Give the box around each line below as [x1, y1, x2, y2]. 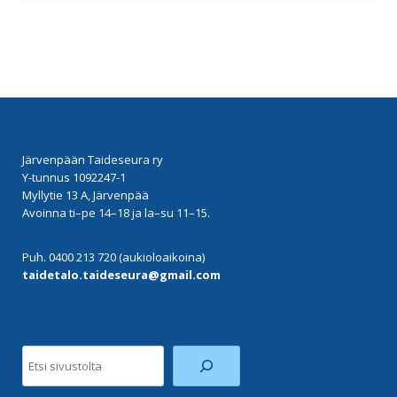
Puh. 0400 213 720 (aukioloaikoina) [22, 248, 205, 265]
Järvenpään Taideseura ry [22, 151, 163, 167]
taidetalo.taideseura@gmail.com [22, 266, 221, 283]
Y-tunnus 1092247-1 [22, 168, 126, 185]
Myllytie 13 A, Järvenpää [22, 186, 149, 203]
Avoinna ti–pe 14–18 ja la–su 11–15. [22, 204, 210, 221]
